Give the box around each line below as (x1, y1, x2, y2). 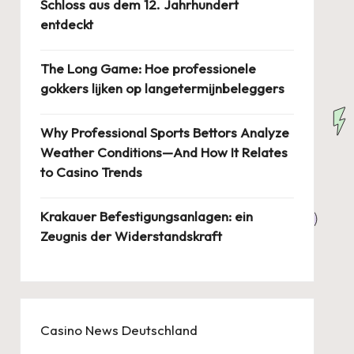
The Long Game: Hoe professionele (40, 60, 256, 77)
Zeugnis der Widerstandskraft (40, 228, 222, 244)
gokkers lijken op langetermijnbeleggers (40, 80, 284, 96)
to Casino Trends (40, 164, 142, 180)
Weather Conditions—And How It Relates (40, 144, 288, 160)
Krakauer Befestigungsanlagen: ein (40, 208, 253, 224)
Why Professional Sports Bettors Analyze (40, 124, 289, 141)
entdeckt (40, 16, 93, 32)
